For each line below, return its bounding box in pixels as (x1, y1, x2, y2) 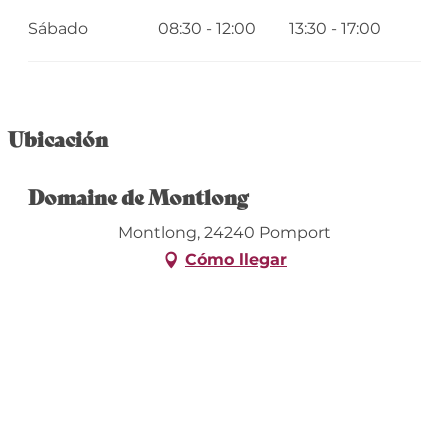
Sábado (27, 19, 88, 39)
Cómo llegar (185, 249, 287, 269)
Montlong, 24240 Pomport (117, 222, 331, 242)
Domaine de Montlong (27, 181, 248, 211)
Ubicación (7, 123, 108, 153)
